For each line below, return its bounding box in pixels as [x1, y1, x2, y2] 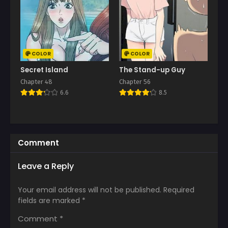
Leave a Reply [18, 160, 74, 172]
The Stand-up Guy [119, 65, 185, 75]
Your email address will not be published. [18, 184, 161, 195]
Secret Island [20, 65, 68, 75]
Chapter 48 [20, 77, 52, 85]
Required [163, 184, 194, 195]
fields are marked [18, 195, 82, 206]
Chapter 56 [119, 77, 151, 85]
